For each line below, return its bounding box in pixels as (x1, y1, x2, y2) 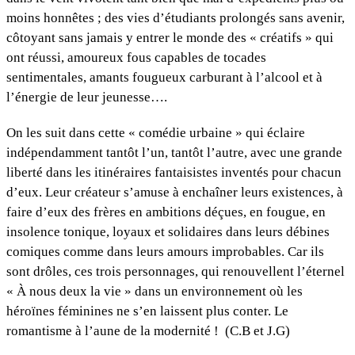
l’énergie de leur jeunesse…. (6, 90, 167, 105)
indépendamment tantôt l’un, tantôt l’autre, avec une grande (6, 145, 342, 161)
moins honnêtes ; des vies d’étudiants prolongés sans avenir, (6, 10, 345, 26)
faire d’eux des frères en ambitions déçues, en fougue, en (6, 204, 326, 220)
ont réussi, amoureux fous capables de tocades (6, 50, 266, 66)
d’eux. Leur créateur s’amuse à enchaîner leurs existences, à (6, 185, 343, 200)
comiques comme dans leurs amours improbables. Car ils (6, 244, 324, 260)
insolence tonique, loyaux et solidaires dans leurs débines (6, 224, 330, 240)
